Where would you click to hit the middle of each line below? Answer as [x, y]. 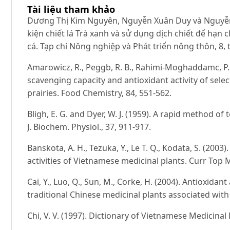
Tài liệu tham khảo [71, 9]
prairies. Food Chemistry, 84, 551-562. [100, 93]
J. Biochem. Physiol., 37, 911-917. [89, 127]
